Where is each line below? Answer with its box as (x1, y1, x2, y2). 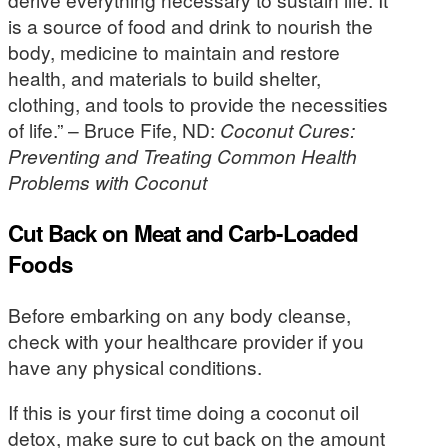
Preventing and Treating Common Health (8, 142, 357, 170)
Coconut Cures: (220, 116, 355, 144)
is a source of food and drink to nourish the (8, 12, 373, 40)
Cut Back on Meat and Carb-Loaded (8, 216, 358, 249)
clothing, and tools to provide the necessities (8, 90, 388, 118)
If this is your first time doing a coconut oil (8, 398, 359, 426)
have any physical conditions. (8, 353, 262, 381)
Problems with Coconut (8, 168, 207, 196)
